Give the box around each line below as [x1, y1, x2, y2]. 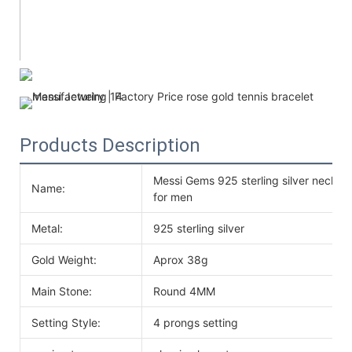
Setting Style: [31, 315, 101, 329]
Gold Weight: [31, 252, 97, 266]
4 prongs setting [153, 315, 238, 329]
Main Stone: [31, 284, 92, 298]
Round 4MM [153, 284, 215, 298]
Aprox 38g [153, 252, 208, 266]
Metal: [31, 221, 63, 235]
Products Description [20, 134, 200, 156]
